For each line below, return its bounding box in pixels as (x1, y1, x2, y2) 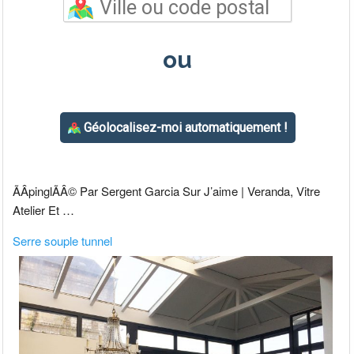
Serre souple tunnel (13, 232, 113, 250)
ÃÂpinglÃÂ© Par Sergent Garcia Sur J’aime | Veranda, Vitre (13, 183, 321, 200)
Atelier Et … (13, 201, 75, 219)
